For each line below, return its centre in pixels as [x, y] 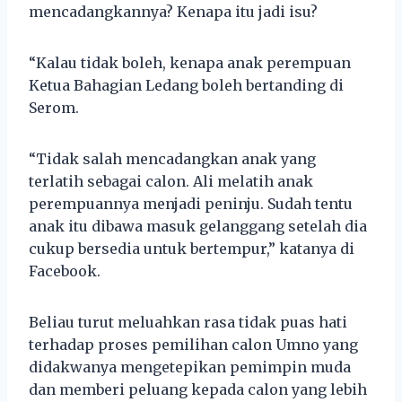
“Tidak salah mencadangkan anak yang [172, 158]
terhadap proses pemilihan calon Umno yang [193, 344]
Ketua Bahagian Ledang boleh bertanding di [186, 85]
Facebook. [65, 271]
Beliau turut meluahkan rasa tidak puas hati [188, 322]
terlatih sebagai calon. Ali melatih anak [171, 181]
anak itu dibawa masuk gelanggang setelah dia [198, 226]
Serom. [54, 107]
